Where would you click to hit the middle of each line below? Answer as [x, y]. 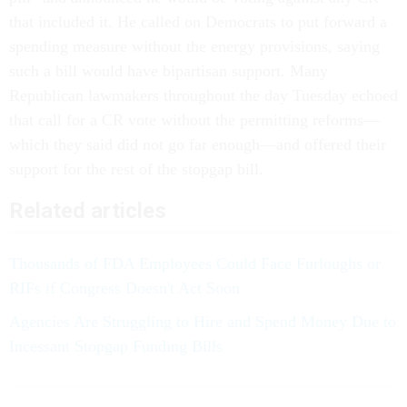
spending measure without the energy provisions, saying [194, 47]
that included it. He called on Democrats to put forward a [198, 22]
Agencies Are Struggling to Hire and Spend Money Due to [203, 322]
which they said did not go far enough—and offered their [198, 145]
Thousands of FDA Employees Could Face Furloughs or [195, 264]
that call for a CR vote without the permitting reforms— [194, 120]
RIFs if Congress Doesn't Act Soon [124, 288]
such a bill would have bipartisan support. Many [169, 71]
